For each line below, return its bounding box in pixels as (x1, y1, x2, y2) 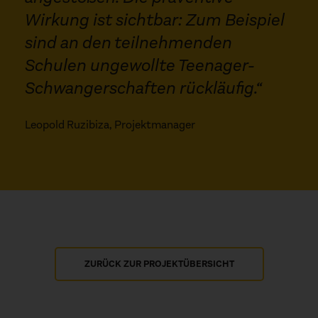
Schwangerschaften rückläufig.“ (25, 76, 262, 99)
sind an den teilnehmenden (25, 31, 232, 54)
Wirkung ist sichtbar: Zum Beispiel (25, 8, 285, 31)
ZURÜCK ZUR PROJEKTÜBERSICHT (84, 257, 234, 270)
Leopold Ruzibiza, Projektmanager (25, 116, 195, 132)
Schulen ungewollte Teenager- (25, 53, 255, 77)
